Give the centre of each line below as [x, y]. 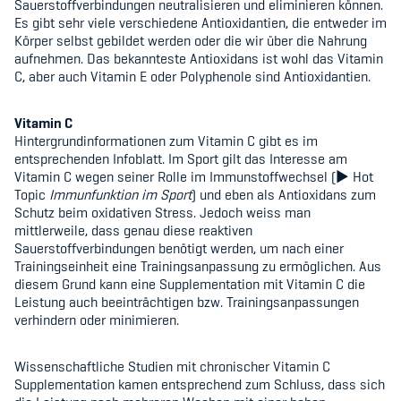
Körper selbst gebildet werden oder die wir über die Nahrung [191, 41]
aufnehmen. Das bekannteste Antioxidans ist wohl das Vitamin [199, 59]
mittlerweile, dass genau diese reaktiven [133, 230]
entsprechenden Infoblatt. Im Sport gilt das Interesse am [181, 159]
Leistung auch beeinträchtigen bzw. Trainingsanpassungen [187, 302]
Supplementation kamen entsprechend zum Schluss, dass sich [200, 384]
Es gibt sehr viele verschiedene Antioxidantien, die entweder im [200, 23]
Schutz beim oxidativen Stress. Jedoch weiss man [162, 213]
